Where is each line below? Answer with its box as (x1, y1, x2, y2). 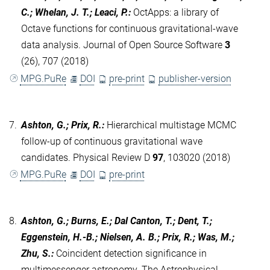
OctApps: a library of (133, 7, 219, 19)
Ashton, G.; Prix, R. (21, 119, 102, 131)
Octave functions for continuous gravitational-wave (21, 23, 238, 35)
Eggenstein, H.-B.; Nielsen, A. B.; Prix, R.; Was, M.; (21, 231, 234, 243)
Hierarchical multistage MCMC (107, 119, 236, 131)
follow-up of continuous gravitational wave (21, 135, 202, 147)
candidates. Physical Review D (21, 151, 152, 163)
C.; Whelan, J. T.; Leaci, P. (21, 7, 128, 19)
